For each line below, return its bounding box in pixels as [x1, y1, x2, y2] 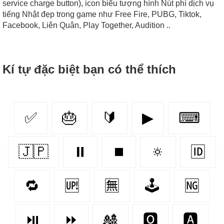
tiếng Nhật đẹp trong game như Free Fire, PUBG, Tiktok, [2, 10, 201, 19]
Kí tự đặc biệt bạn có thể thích [2, 62, 176, 76]
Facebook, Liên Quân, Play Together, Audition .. [2, 21, 170, 30]
